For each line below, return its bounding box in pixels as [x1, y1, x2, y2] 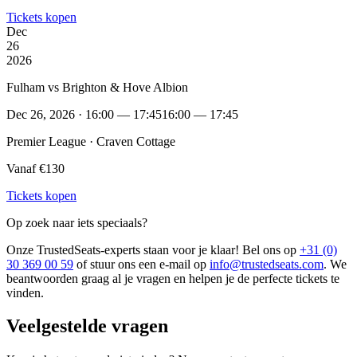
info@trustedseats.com [210, 257, 324, 271]
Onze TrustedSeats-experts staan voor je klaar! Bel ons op [6, 242, 300, 257]
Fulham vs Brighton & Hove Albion [6, 80, 188, 94]
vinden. [6, 285, 44, 300]
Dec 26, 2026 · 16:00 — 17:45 [6, 107, 162, 121]
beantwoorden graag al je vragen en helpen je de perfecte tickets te [6, 271, 339, 285]
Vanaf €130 [6, 161, 65, 175]
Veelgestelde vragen [6, 316, 168, 337]
